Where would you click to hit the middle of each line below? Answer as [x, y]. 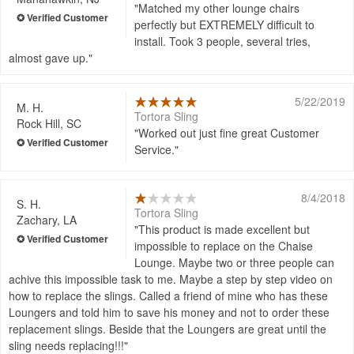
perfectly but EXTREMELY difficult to [225, 25]
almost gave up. [49, 58]
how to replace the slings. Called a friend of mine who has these [168, 296]
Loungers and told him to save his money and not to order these [169, 313]
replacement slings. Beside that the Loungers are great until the [168, 329]
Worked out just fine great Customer [229, 133]
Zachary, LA [47, 220]
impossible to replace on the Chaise [224, 246]
